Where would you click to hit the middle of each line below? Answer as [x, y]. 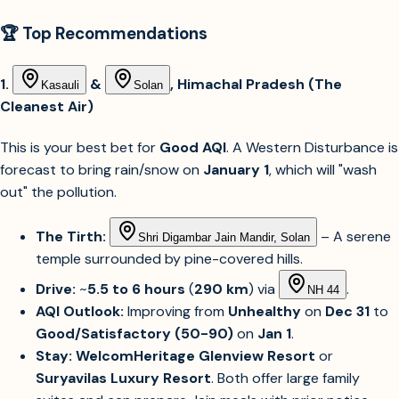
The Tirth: [71, 237]
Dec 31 [347, 312]
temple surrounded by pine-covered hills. [169, 259]
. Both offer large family [285, 379]
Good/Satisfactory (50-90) [134, 334]
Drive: [56, 289]
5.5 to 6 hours [136, 289]
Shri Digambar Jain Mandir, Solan [224, 238]
